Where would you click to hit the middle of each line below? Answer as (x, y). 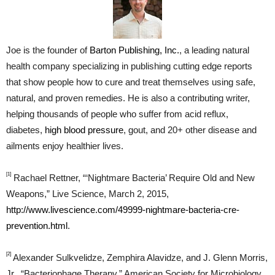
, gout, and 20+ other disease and (190, 130)
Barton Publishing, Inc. (134, 50)
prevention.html (37, 226)
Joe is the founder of (48, 50)
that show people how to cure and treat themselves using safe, (131, 82)
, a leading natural (214, 50)
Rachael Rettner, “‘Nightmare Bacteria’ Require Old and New (133, 178)
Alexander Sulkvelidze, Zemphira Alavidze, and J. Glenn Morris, (139, 258)
